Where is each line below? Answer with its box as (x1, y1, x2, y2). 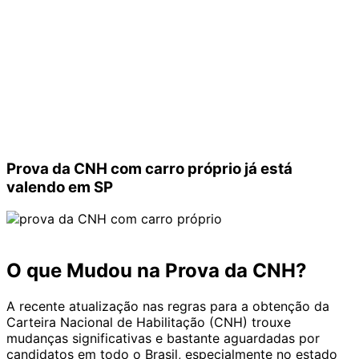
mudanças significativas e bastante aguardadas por (6, 330, 320, 347)
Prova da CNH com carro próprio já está (6, 159, 292, 178)
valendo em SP (6, 177, 113, 196)
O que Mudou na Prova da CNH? (6, 259, 307, 283)
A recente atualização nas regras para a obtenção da (6, 298, 329, 315)
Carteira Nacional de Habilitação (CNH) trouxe (6, 314, 291, 331)
